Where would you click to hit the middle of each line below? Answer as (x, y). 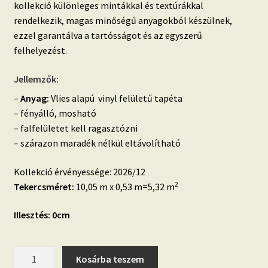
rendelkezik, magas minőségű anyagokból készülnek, (123, 21)
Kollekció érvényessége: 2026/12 (79, 171)
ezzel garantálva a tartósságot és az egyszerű (108, 36)
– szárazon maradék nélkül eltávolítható (97, 143)
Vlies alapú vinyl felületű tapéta (115, 98)
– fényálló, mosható (55, 113)
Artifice (28, 253)
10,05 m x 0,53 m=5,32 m (124, 186)
